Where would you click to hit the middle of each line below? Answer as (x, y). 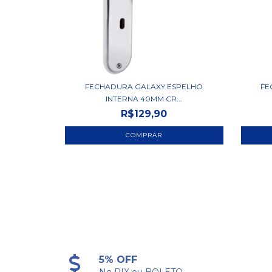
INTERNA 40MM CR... (144, 99)
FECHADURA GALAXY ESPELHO (144, 87)
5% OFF (118, 260)
